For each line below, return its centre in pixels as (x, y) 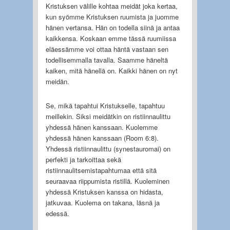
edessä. (57, 213)
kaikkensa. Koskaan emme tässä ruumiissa (111, 38)
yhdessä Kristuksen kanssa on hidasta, (104, 191)
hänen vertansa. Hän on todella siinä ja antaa (112, 27)
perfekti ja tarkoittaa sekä (83, 159)
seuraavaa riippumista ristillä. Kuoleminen (107, 181)
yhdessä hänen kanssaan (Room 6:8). (102, 138)
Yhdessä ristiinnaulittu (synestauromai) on (108, 148)
